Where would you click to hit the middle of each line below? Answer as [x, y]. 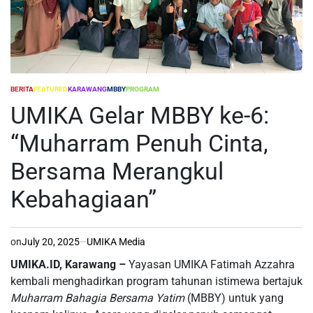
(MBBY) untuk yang [234, 298]
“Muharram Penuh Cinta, [139, 143]
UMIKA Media [116, 241]
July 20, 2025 [51, 241]
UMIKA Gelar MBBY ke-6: [140, 115]
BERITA [22, 89]
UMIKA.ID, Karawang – [68, 264]
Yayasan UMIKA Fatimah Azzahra [210, 264]
